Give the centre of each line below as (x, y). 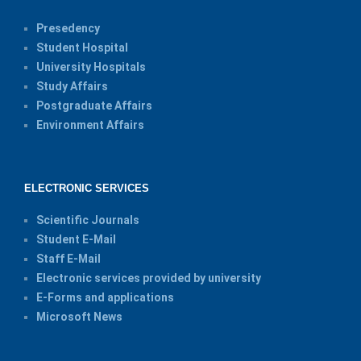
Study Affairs (72, 86)
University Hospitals (91, 67)
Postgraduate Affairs (94, 106)
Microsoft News (79, 317)
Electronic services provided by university (149, 278)
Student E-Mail (76, 239)
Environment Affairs (90, 125)
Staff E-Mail (68, 259)
